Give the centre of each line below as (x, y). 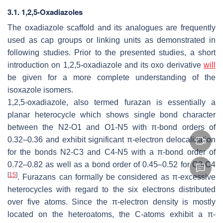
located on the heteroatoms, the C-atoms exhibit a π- (111, 214)
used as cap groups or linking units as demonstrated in (111, 40)
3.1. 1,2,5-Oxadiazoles (45, 12)
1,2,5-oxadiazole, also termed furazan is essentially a (111, 102)
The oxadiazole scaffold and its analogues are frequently (111, 27)
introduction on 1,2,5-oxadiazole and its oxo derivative (106, 65)
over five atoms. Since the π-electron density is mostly (111, 202)
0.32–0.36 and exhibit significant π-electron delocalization (111, 139)
